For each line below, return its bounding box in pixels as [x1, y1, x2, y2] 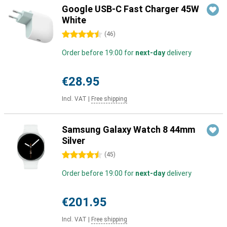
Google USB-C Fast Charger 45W [62, 4, 199, 14]
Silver [62, 135, 85, 146]
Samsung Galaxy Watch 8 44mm [62, 124, 195, 135]
